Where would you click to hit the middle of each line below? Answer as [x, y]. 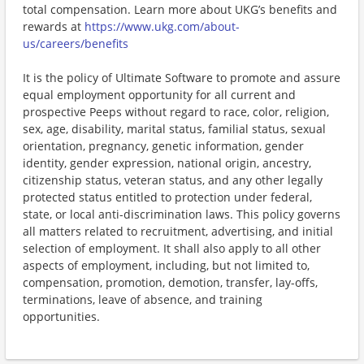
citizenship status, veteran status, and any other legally [173, 180]
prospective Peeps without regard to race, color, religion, [176, 112]
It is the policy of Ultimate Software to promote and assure [182, 78]
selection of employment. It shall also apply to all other [172, 248]
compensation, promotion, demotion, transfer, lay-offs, [170, 282]
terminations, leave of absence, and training [143, 299]
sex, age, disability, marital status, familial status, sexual [174, 129]
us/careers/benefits [76, 43]
